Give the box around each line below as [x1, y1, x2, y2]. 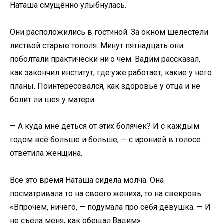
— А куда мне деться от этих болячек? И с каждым [10, 121, 199, 131]
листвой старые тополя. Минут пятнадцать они [10, 40, 183, 50]
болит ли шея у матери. [10, 94, 96, 104]
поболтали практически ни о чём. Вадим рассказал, [10, 54, 200, 64]
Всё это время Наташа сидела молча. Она [10, 175, 164, 185]
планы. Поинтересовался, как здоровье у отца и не [10, 81, 200, 91]
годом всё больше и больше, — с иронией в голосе [10, 135, 201, 145]
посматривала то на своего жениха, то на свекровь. [10, 189, 203, 199]
